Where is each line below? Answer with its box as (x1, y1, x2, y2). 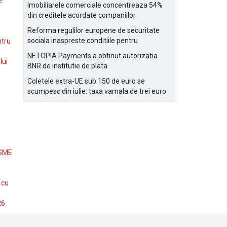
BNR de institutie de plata (27, 62, 107, 70)
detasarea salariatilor (27, 47, 95, 55)
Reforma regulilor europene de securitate (27, 26, 160, 34)
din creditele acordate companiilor (27, 11, 136, 19)
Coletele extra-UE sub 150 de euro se (27, 77, 145, 85)
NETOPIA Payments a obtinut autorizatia (27, 52, 158, 60)
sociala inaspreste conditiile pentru (27, 36, 138, 45)
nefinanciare (27, 21, 67, 29)
